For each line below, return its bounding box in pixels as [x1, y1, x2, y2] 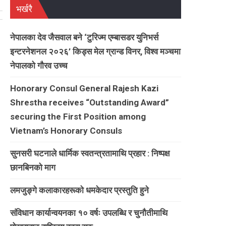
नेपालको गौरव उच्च [10, 60, 68, 71]
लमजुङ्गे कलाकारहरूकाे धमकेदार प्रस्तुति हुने [10, 185, 149, 195]
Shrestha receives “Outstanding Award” [10, 97, 169, 107]
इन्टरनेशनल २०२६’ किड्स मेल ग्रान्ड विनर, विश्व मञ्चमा [10, 46, 181, 56]
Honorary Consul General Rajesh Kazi [10, 83, 158, 93]
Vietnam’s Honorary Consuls [10, 125, 122, 136]
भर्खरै [16, 3, 32, 14]
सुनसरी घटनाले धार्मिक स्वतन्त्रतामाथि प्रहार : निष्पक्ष [10, 148, 169, 158]
